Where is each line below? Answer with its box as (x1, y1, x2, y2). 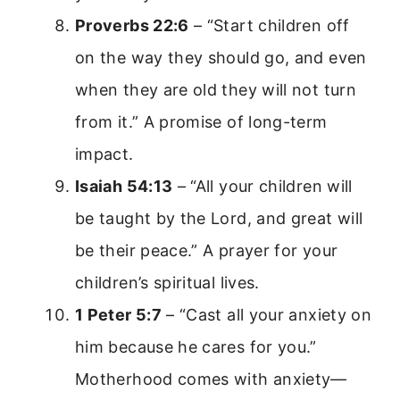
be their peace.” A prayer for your (75, 240, 338, 260)
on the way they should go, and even (75, 47, 367, 67)
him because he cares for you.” (75, 337, 317, 356)
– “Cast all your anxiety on (161, 304, 372, 324)
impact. (75, 144, 134, 163)
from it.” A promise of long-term (75, 112, 328, 131)
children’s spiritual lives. (75, 272, 260, 292)
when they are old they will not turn (75, 79, 356, 99)
